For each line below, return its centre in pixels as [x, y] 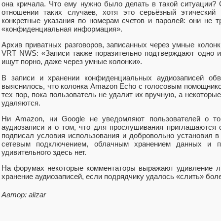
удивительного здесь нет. [44, 152]
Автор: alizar [24, 194]
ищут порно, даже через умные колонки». [72, 62]
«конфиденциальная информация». [62, 29]
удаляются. [21, 103]
